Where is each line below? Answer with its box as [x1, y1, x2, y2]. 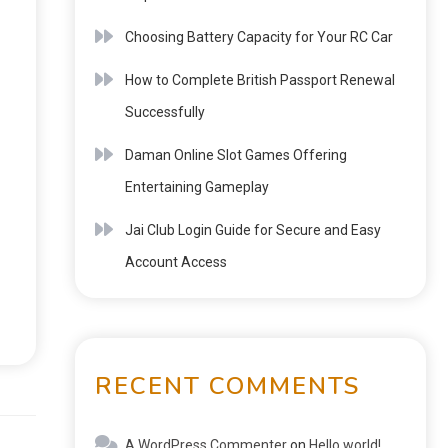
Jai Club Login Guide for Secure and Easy [125, 222, 381, 238]
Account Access [125, 254, 227, 270]
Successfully [125, 104, 205, 120]
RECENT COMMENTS [95, 370, 360, 402]
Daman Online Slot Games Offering [125, 147, 347, 163]
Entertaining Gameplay [125, 179, 269, 195]
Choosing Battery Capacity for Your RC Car [125, 29, 393, 45]
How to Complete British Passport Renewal [125, 72, 395, 88]
